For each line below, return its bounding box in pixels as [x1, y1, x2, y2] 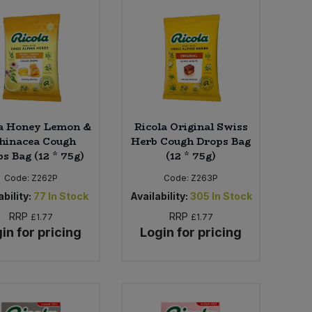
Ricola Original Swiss [134, 119, 248, 135]
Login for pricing [140, 225, 242, 240]
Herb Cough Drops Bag [131, 134, 251, 150]
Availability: [130, 190, 188, 203]
